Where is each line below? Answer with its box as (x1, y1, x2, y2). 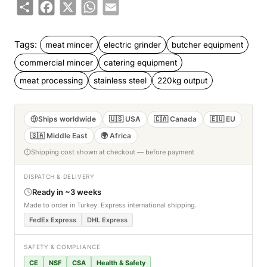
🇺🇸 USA (109, 114, 141, 123)
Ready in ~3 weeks (32, 187, 101, 197)
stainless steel (94, 75, 147, 85)
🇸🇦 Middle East (30, 131, 88, 140)
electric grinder (104, 39, 161, 49)
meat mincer (45, 39, 93, 49)
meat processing (20, 75, 83, 85)
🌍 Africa (101, 131, 131, 140)
